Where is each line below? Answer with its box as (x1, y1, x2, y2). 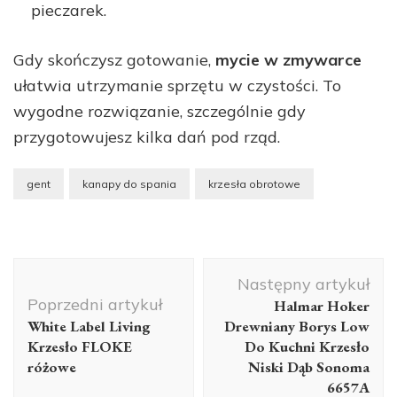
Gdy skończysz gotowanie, (13, 50, 215, 71)
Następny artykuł (237, 274, 370, 295)
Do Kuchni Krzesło (245, 337, 370, 357)
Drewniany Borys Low (224, 316, 370, 337)
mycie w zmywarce (215, 50, 362, 71)
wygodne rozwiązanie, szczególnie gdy (13, 101, 306, 122)
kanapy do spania (82, 177, 176, 191)
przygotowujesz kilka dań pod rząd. (13, 127, 280, 148)
